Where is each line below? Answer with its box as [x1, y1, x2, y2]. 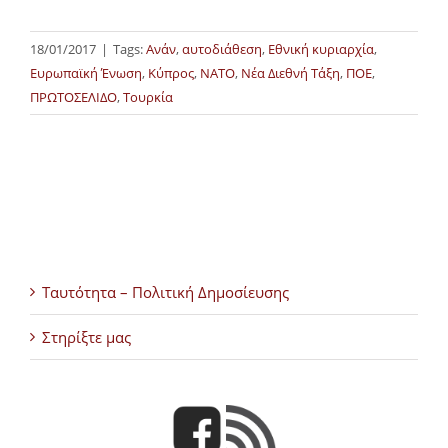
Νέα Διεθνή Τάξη [241, 63, 340, 82]
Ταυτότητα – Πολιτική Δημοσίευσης [42, 281, 289, 302]
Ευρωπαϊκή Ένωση [30, 63, 142, 82]
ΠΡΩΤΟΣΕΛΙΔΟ [30, 87, 117, 106]
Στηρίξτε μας [42, 326, 131, 347]
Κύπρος [148, 63, 194, 82]
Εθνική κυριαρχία [268, 39, 374, 58]
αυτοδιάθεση [182, 39, 262, 58]
